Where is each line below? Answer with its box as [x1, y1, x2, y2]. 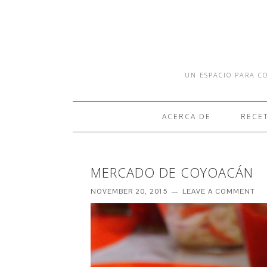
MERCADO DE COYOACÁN [91, 163, 253, 181]
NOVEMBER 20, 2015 [91, 187, 167, 196]
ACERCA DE [162, 111, 211, 122]
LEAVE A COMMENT [182, 187, 255, 196]
